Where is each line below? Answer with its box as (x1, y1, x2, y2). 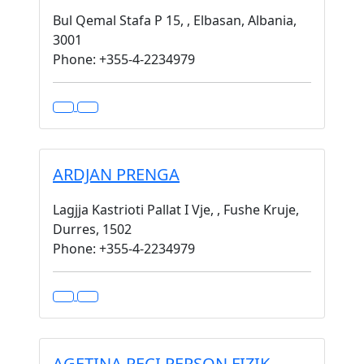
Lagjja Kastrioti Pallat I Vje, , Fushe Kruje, (53, 201, 299, 219)
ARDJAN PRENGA (53, 163, 180, 185)
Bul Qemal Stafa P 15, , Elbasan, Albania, (53, 11, 297, 29)
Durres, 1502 (53, 220, 132, 238)
